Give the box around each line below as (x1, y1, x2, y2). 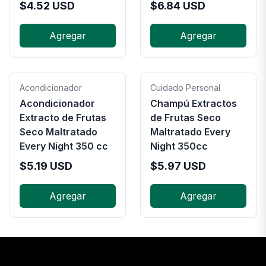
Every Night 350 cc (20, 140, 108, 152)
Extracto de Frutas (20, 112, 106, 123)
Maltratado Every (150, 126, 230, 138)
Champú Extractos (150, 97, 237, 109)
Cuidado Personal (150, 83, 220, 93)
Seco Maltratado (20, 126, 97, 138)
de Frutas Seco (150, 112, 221, 123)
